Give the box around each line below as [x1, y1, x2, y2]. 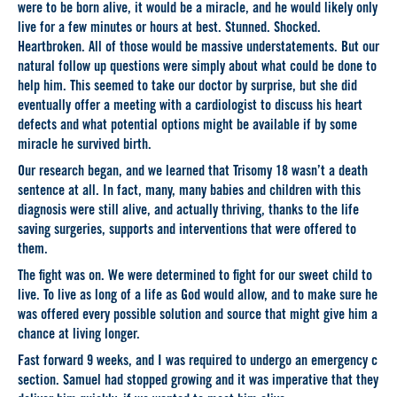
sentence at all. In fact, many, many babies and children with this [18, 184, 361, 200]
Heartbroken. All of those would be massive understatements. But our [18, 41, 379, 57]
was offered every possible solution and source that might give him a [18, 308, 378, 324]
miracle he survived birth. [18, 138, 152, 154]
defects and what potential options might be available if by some [18, 119, 357, 135]
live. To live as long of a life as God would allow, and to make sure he [18, 289, 378, 305]
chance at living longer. [18, 328, 140, 344]
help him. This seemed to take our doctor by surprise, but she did [18, 80, 357, 96]
